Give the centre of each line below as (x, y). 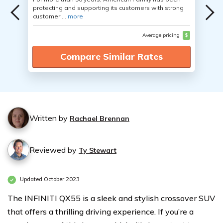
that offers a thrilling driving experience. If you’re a (101, 212)
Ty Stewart (98, 150)
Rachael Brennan (100, 118)
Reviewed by (54, 150)
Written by (50, 118)
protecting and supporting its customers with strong (108, 8)
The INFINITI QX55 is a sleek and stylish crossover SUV (111, 198)
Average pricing (162, 35)
